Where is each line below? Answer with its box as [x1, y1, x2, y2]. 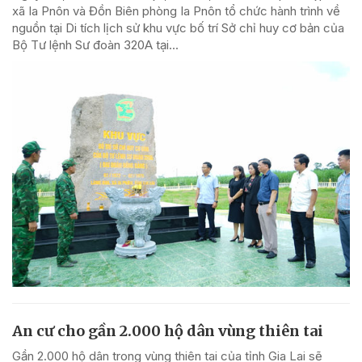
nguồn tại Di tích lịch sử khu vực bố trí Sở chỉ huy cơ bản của [12, 20, 344, 36]
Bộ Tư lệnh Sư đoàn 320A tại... [12, 37, 179, 53]
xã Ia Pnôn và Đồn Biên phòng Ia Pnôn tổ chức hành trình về [12, 3, 340, 19]
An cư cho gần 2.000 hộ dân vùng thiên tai [12, 321, 323, 340]
